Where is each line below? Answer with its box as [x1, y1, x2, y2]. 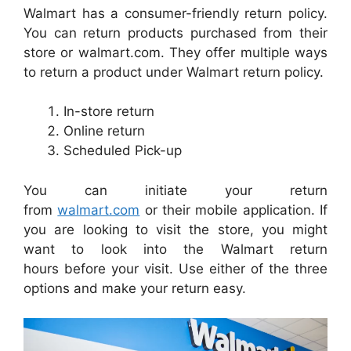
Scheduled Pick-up [63, 143, 182, 158]
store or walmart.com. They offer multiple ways [24, 44, 327, 60]
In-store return [63, 103, 154, 119]
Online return [63, 123, 145, 139]
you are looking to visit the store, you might [24, 221, 327, 237]
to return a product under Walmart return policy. [24, 63, 324, 80]
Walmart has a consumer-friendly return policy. [24, 5, 327, 21]
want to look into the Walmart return [24, 241, 327, 257]
